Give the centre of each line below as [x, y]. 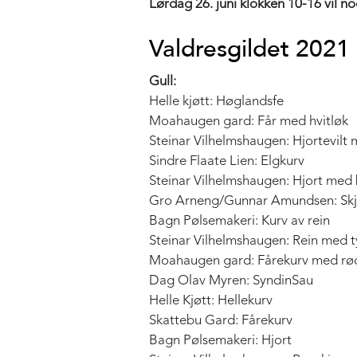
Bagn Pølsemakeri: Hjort [220, 340]
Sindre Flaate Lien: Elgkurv [227, 161]
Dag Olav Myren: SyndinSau [231, 280]
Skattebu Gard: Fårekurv [221, 320]
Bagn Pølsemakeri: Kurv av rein [239, 221]
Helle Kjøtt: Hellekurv [211, 300]
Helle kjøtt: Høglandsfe [216, 101]
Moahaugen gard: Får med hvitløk [249, 121]
